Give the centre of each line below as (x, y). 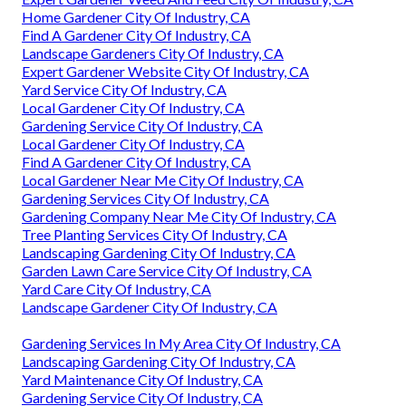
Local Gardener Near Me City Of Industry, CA (163, 179)
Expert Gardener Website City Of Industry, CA (165, 71)
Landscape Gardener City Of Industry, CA (150, 306)
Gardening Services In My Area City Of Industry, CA (181, 343)
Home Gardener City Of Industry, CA (136, 16)
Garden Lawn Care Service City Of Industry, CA (167, 270)
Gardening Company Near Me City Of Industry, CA (179, 216)
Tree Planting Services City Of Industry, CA (155, 234)
